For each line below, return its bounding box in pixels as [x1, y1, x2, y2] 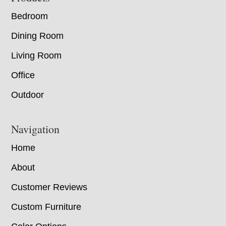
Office [11, 70, 35, 81]
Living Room [11, 50, 62, 61]
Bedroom [11, 11, 48, 22]
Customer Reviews [11, 182, 88, 193]
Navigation [11, 122, 60, 137]
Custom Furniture [11, 202, 82, 212]
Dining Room [11, 31, 64, 41]
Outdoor [11, 90, 44, 100]
